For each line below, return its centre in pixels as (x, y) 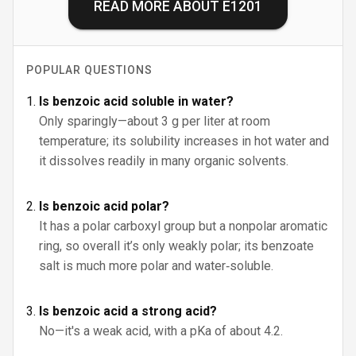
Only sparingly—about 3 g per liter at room (155, 121)
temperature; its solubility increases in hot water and (184, 141)
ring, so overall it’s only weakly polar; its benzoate (176, 246)
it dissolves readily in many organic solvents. (164, 161)
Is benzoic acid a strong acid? (128, 311)
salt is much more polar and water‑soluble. (156, 266)
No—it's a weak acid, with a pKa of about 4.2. (161, 331)
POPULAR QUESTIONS (89, 70)
